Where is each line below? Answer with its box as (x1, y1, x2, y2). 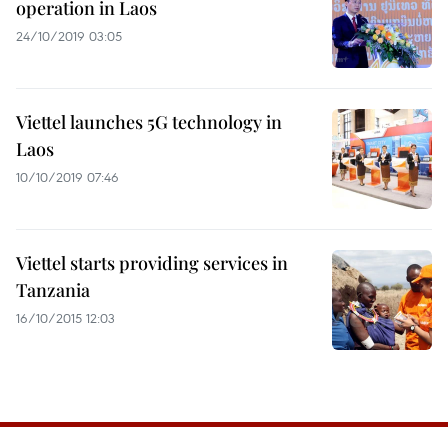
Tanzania (16, 278, 90, 302)
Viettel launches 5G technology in (16, 110, 282, 134)
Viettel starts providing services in (16, 251, 288, 275)
